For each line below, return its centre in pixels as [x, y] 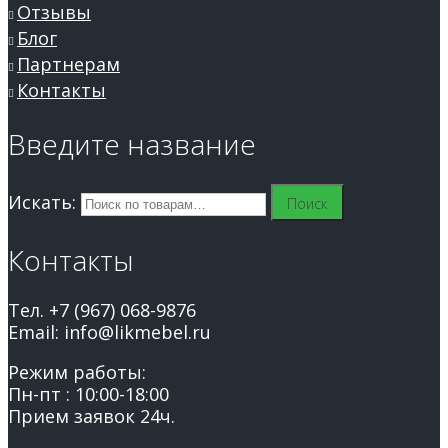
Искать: [42, 201]
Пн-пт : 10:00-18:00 [88, 394]
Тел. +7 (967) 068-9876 [102, 310]
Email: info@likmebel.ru [109, 332]
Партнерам [68, 64]
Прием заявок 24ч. [91, 416]
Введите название [132, 144]
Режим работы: [77, 372]
